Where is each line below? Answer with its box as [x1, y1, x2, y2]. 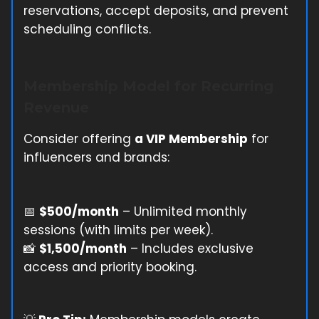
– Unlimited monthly [119, 202, 247, 220]
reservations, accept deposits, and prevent [23, 1, 288, 19]
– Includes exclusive [127, 239, 253, 257]
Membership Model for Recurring [23, 77, 273, 95]
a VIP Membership [135, 130, 248, 147]
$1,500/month [39, 239, 127, 257]
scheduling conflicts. [23, 20, 151, 38]
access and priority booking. [23, 258, 197, 276]
